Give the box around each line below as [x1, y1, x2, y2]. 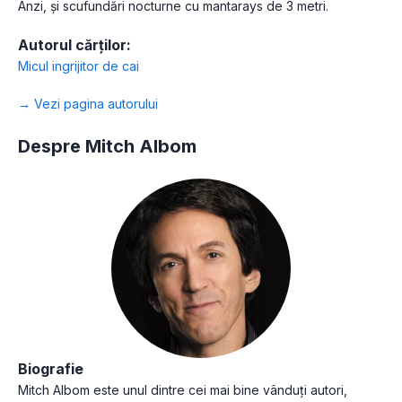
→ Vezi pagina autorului [18, 95, 158, 111]
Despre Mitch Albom [18, 135, 197, 157]
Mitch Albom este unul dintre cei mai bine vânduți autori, [18, 381, 347, 398]
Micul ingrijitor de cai [18, 57, 139, 74]
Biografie [18, 359, 83, 378]
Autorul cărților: [18, 35, 131, 54]
